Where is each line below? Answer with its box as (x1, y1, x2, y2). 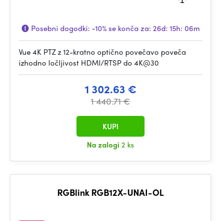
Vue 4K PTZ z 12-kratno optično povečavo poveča (19, 46, 186, 57)
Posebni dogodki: (29, 23, 92, 34)
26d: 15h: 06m (152, 23, 200, 34)
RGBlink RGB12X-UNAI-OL (57, 186, 164, 198)
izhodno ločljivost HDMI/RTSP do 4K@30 (19, 57, 159, 68)
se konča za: (106, 23, 153, 34)
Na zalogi (87, 139, 121, 150)
